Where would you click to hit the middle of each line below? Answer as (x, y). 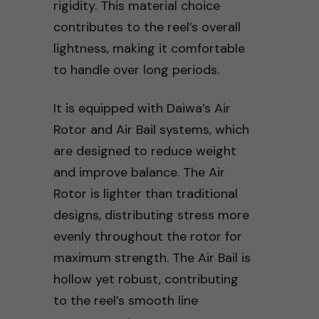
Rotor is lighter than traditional (145, 193)
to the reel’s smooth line (125, 300)
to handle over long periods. (136, 69)
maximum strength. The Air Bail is (152, 257)
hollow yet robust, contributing (146, 279)
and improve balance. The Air (139, 172)
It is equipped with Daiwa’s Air (142, 108)
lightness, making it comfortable (149, 48)
